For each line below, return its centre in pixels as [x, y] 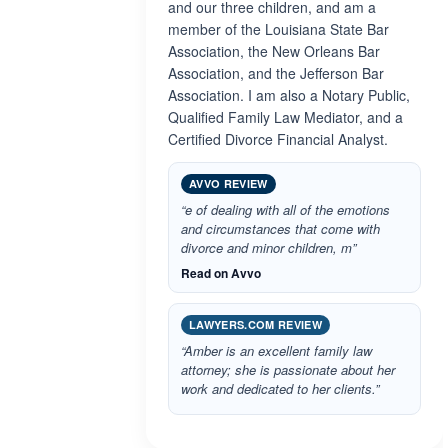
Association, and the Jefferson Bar [276, 73]
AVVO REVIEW [228, 183]
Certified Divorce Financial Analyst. [278, 139]
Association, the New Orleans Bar [274, 51]
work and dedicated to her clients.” [280, 388]
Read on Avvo [221, 273]
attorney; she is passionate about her [288, 369]
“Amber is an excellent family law [276, 350]
